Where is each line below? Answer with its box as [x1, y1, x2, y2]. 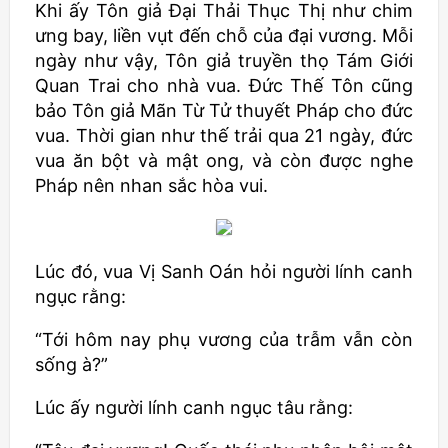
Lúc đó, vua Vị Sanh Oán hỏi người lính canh [35, 261, 413, 282]
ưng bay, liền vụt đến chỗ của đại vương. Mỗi [35, 25, 413, 46]
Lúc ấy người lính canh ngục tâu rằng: [35, 397, 353, 418]
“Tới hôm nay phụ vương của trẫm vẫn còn [35, 329, 413, 350]
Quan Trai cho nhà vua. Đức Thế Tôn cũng [35, 75, 413, 96]
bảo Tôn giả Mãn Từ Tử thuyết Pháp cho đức [35, 100, 413, 121]
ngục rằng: [35, 286, 126, 307]
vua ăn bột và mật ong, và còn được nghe [35, 150, 413, 171]
